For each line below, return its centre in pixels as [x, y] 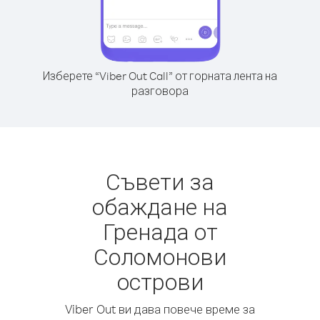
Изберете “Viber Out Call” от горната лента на [160, 76]
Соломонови [160, 256]
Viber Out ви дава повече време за [160, 309]
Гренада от [160, 231]
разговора [160, 91]
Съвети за [160, 181]
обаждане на [160, 206]
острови [160, 281]
